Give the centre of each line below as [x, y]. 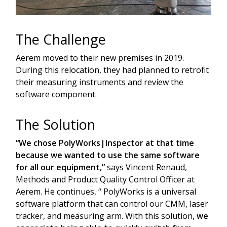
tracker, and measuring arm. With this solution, [106, 216]
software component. [56, 94]
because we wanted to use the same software [108, 155]
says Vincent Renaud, [147, 167]
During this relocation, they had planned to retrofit [112, 70]
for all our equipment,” [61, 167]
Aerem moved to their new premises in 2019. [100, 58]
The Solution [55, 124]
